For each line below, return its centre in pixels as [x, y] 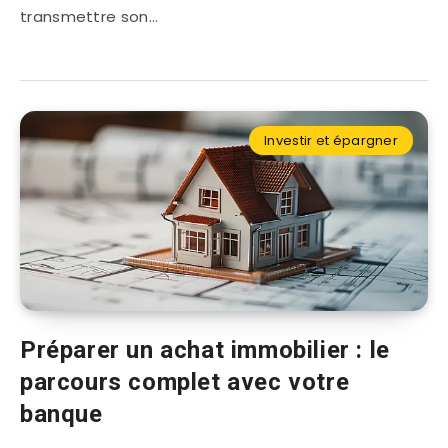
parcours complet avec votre [185, 382]
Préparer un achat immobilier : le [205, 350]
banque [61, 414]
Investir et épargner [331, 141]
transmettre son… [89, 17]
